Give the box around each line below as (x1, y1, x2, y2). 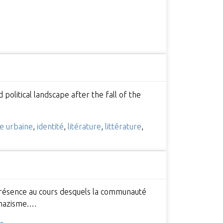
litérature (67, 121, 101, 131)
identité (36, 121, 64, 131)
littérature (105, 121, 141, 131)
